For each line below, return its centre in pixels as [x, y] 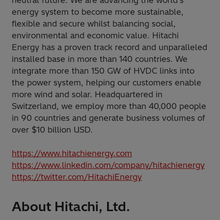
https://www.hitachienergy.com [72, 153]
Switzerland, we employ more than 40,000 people [109, 106]
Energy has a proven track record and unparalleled [110, 47]
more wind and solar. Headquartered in [87, 95]
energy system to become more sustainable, [98, 12]
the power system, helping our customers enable [107, 83]
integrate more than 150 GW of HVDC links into [103, 71]
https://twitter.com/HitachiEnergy [77, 177]
